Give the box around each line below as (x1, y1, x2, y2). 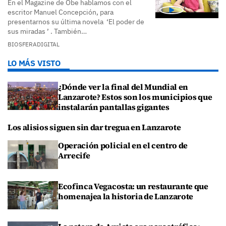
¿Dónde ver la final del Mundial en (58, 81, 189, 93)
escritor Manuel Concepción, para (8, 8, 114, 17)
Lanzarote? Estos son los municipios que (58, 91, 212, 103)
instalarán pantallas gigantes (58, 101, 169, 113)
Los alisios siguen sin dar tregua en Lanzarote (8, 122, 181, 133)
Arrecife (58, 150, 90, 161)
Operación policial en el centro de (58, 140, 188, 151)
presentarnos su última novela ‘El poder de (8, 17, 144, 27)
